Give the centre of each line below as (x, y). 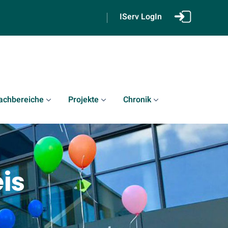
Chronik (137, 100)
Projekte (83, 100)
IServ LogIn (141, 17)
